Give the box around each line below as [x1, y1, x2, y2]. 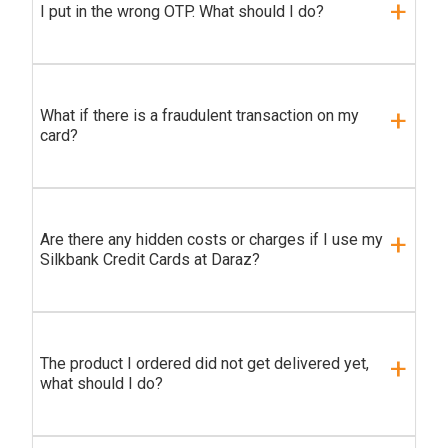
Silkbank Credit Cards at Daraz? [40, 250, 260, 270]
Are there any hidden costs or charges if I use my [40, 230, 383, 250]
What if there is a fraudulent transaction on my [40, 106, 359, 126]
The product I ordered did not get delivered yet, [40, 354, 369, 374]
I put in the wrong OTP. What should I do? [40, 2, 324, 22]
